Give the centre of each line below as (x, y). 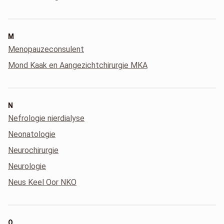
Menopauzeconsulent (46, 49)
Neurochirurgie (33, 150)
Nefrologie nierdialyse (46, 118)
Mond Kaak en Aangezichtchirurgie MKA (78, 65)
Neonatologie (32, 134)
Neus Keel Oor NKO (42, 182)
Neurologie (27, 166)
